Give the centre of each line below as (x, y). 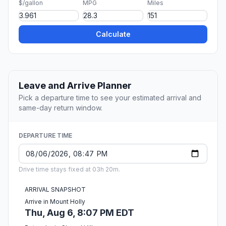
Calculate (113, 34)
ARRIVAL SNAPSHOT (55, 190)
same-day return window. (61, 108)
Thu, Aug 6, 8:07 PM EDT (79, 213)
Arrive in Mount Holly (55, 202)
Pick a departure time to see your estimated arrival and (110, 98)
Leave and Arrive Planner (75, 86)
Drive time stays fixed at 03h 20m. (69, 169)
